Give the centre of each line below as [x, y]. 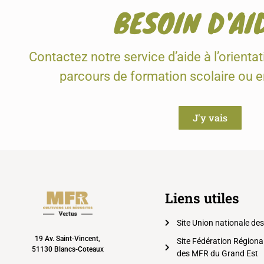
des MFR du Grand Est [217, 253]
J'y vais [210, 117]
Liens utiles [202, 198]
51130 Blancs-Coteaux [67, 250]
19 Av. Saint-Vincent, [68, 239]
